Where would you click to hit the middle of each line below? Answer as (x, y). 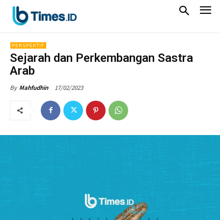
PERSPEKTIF (28, 45)
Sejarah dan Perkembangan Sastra (101, 58)
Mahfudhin (34, 87)
